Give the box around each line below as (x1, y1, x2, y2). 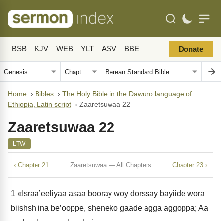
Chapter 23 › (172, 161, 207, 169)
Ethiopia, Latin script (8, 101, 71, 108)
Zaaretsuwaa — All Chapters (70, 161, 151, 169)
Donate (179, 45, 203, 53)
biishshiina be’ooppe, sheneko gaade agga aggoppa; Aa (11, 204, 208, 212)
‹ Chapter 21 (14, 161, 49, 169)
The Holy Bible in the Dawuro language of (62, 90, 192, 98)
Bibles (35, 90, 54, 98)
